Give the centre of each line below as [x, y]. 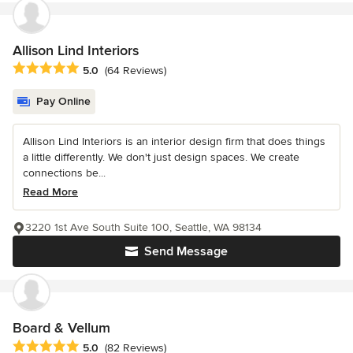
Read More [50, 192]
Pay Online [63, 102]
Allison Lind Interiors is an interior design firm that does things [174, 142]
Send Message [186, 252]
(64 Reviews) [136, 70]
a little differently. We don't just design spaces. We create [161, 158]
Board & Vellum [61, 328]
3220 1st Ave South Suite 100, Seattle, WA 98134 [143, 228]
